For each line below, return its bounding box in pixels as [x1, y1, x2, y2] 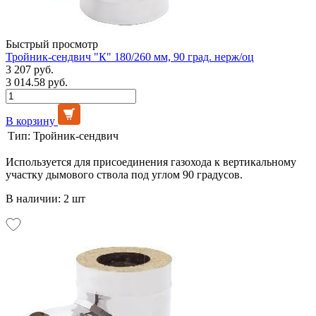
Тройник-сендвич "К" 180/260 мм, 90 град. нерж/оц [6, 50, 254, 63]
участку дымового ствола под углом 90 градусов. [6, 168, 243, 181]
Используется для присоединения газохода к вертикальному [6, 155, 296, 168]
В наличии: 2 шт [6, 192, 85, 205]
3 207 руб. [6, 63, 54, 75]
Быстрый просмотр [6, 37, 98, 50]
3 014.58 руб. [6, 75, 68, 88]
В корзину [6, 114, 55, 127]
